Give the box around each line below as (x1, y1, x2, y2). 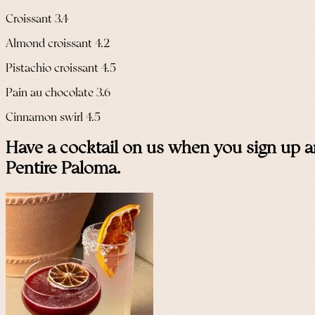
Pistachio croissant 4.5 (6, 62, 116, 75)
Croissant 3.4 (6, 13, 68, 25)
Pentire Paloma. (6, 160, 120, 178)
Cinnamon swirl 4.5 (6, 111, 101, 124)
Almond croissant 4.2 (6, 37, 110, 50)
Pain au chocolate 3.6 (6, 86, 110, 99)
